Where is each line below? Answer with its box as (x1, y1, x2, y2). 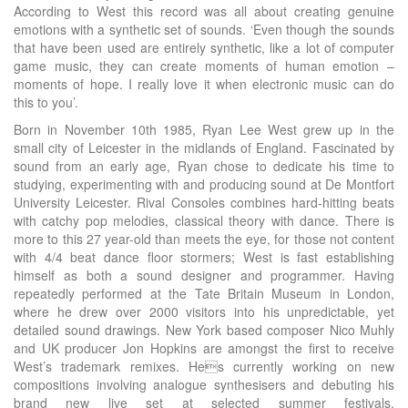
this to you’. (14, 93, 78, 111)
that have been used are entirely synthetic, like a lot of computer (14, 38, 394, 56)
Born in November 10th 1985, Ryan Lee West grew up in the (14, 120, 394, 138)
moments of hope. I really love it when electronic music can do (14, 75, 394, 93)
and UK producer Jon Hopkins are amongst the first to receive (14, 339, 394, 357)
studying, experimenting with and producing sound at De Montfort (14, 175, 394, 193)
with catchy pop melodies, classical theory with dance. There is (14, 211, 394, 229)
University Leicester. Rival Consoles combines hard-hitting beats (14, 193, 394, 211)
